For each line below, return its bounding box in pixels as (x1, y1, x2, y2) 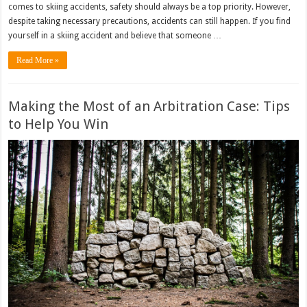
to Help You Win (8, 116, 109, 133)
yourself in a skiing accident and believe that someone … (8, 31, 222, 41)
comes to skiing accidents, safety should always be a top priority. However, (8, 2, 291, 12)
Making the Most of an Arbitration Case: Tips (8, 98, 291, 115)
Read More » (16, 56, 60, 66)
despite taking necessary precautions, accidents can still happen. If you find (8, 16, 291, 27)
